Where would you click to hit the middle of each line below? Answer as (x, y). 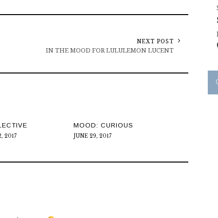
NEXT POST (155, 41)
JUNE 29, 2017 (92, 136)
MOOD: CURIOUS (103, 126)
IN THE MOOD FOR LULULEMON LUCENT (110, 50)
